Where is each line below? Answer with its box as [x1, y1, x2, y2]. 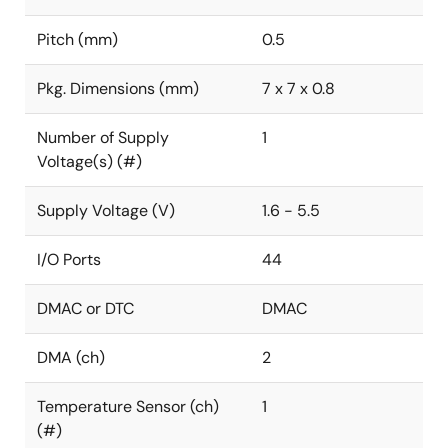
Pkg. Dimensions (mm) [37, 78, 199, 99]
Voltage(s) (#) [37, 151, 142, 172]
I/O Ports [37, 249, 101, 270]
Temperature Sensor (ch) [37, 396, 219, 417]
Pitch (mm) [37, 29, 118, 50]
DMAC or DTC [37, 298, 134, 319]
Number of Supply [37, 127, 169, 148]
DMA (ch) [37, 347, 105, 368]
